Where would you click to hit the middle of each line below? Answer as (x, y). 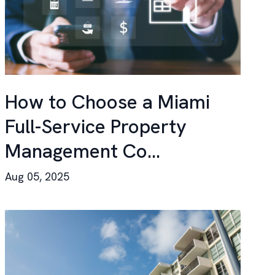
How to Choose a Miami (107, 102)
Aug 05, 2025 (37, 176)
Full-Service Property (96, 126)
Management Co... (83, 151)
